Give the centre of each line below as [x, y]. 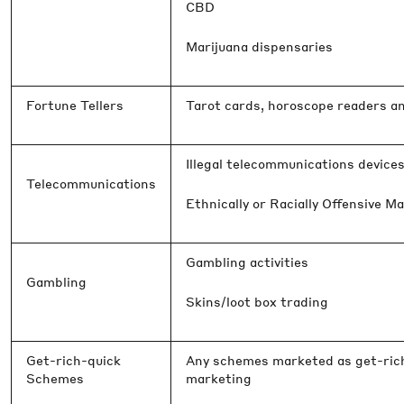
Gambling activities [247, 262]
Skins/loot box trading [257, 301]
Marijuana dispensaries [259, 46]
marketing [219, 378]
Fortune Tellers [75, 105]
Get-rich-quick [73, 360]
